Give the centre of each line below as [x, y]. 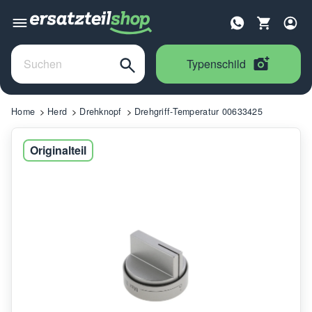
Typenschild [216, 63]
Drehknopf [101, 111]
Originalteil [58, 150]
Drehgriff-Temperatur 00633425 [198, 111]
